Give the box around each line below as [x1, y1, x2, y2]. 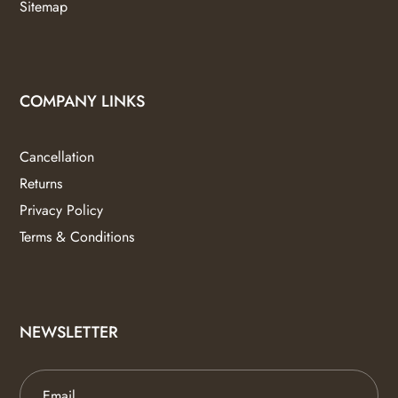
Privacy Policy [20, 200, 104, 221]
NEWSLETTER [20, 320, 119, 344]
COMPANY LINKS [20, 90, 146, 114]
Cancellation [20, 147, 95, 168]
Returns [20, 173, 63, 195]
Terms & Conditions [20, 227, 135, 248]
